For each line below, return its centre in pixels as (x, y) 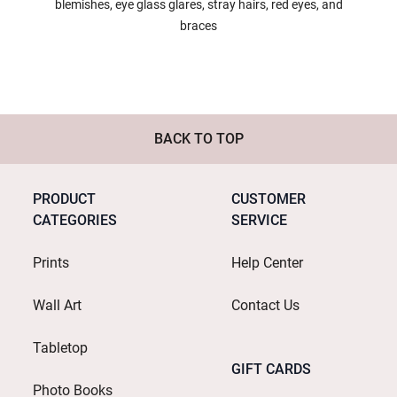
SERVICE (259, 220)
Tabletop (60, 347)
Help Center (267, 262)
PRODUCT (64, 198)
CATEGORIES (75, 220)
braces (198, 25)
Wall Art (57, 305)
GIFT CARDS (271, 369)
